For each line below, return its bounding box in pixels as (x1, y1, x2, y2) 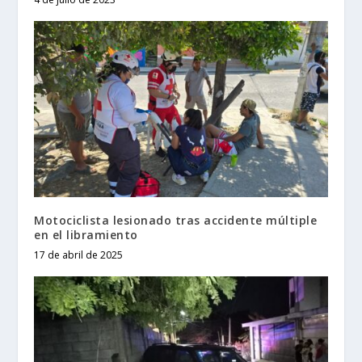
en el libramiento (34, 227, 138, 243)
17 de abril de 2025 (34, 248, 124, 263)
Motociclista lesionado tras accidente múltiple (34, 213, 318, 229)
